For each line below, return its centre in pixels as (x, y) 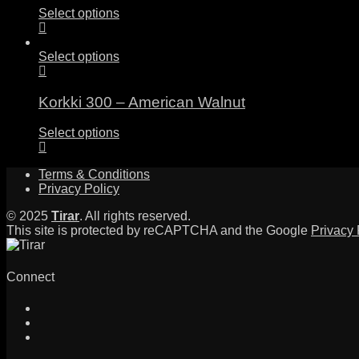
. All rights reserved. (135, 216)
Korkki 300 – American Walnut (142, 102)
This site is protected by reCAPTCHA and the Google (159, 231)
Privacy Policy (79, 189)
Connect (30, 276)
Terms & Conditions (94, 175)
